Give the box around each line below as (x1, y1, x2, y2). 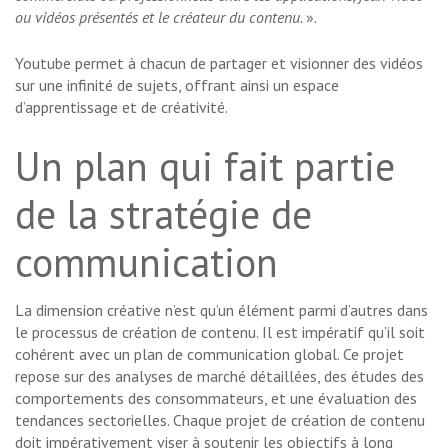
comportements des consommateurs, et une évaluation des (15, 388, 417, 409)
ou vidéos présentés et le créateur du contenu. (15, 7, 306, 28)
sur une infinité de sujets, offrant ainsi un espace (15, 75, 339, 96)
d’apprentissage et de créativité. (15, 97, 228, 118)
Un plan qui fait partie (15, 140, 395, 193)
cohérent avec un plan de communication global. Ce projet (15, 344, 404, 365)
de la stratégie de (15, 188, 312, 241)
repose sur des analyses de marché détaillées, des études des (15, 366, 424, 387)
